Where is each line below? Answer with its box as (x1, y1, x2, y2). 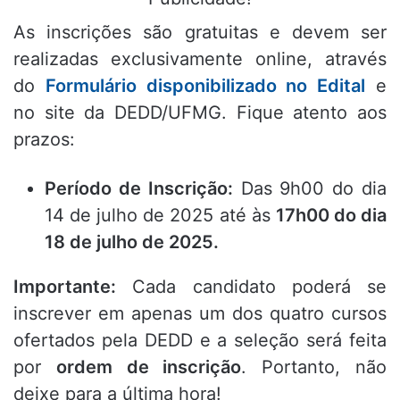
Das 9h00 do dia (232, 178, 387, 200)
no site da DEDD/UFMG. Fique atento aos (13, 102, 387, 124)
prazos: (13, 129, 75, 151)
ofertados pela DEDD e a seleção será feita (13, 329, 387, 352)
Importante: (13, 276, 116, 298)
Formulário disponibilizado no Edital (45, 75, 366, 97)
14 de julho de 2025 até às (45, 204, 276, 227)
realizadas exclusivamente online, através (13, 48, 387, 71)
